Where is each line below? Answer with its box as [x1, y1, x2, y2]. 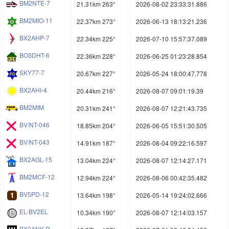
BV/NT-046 [19, 120, 50, 129]
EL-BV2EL [19, 207, 48, 216]
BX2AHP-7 [19, 33, 50, 42]
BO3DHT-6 [19, 51, 50, 60]
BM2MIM [19, 103, 44, 112]
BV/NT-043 [19, 138, 50, 147]
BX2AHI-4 [19, 85, 47, 95]
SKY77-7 [19, 68, 44, 77]
